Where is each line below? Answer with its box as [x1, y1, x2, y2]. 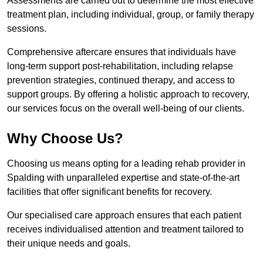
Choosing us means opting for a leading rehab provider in [7, 159, 245, 169]
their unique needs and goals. [7, 238, 133, 249]
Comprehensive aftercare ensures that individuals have [7, 47, 236, 58]
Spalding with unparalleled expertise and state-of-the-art [7, 173, 240, 183]
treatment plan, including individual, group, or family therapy [7, 9, 254, 20]
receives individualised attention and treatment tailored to [7, 224, 244, 235]
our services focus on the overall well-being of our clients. [7, 103, 244, 114]
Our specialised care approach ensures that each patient [7, 210, 241, 221]
